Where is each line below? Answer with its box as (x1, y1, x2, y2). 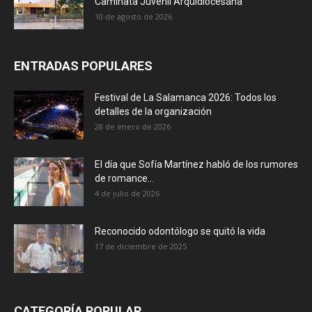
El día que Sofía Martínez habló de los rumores (95, 159, 298, 171)
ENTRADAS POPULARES (14, 58, 153, 74)
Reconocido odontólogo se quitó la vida (95, 226, 265, 237)
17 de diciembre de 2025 (95, 241, 187, 252)
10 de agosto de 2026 (95, 11, 172, 22)
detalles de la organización (95, 106, 212, 118)
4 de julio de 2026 (95, 188, 159, 199)
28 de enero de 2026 (95, 121, 171, 132)
